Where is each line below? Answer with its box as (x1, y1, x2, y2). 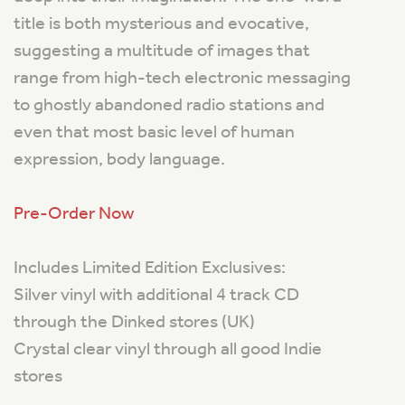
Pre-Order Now (14, 202, 134, 224)
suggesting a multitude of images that (14, 39, 310, 61)
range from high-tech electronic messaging (14, 66, 351, 89)
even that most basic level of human (14, 120, 295, 143)
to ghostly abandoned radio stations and (14, 93, 325, 116)
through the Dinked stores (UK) (14, 310, 255, 333)
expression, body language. (14, 147, 225, 170)
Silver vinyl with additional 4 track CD (14, 283, 299, 306)
